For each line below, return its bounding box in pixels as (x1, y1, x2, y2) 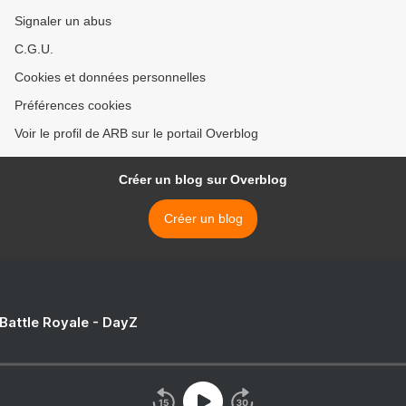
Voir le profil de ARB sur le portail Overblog (14, 126, 258, 141)
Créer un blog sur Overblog (119, 172, 287, 188)
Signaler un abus (14, 14, 111, 29)
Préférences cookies (14, 98, 131, 113)
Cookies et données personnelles (14, 70, 206, 85)
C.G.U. (14, 42, 53, 57)
